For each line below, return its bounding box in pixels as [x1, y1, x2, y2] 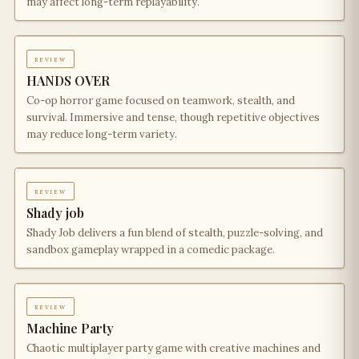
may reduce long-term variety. [26, 127, 177, 141]
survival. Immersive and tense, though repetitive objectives [26, 111, 320, 124]
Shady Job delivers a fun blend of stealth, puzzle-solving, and [26, 226, 323, 240]
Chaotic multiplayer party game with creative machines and [26, 341, 321, 355]
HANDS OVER [26, 72, 110, 89]
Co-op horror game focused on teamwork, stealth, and [26, 94, 295, 107]
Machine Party [26, 320, 114, 337]
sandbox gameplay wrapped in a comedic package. [26, 243, 275, 256]
